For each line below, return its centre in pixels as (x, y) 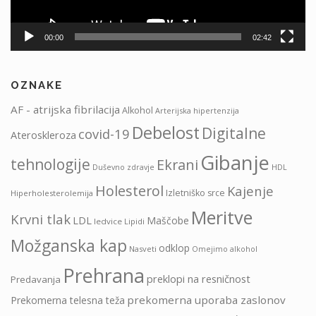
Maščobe (168, 221)
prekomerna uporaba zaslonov (206, 300)
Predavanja (36, 280)
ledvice (108, 221)
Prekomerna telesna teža (68, 300)
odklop (174, 248)
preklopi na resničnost (199, 279)
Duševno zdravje (123, 168)
